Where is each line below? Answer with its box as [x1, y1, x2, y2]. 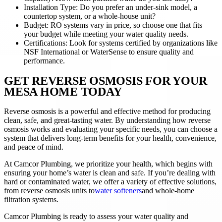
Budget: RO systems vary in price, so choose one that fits [24, 20, 202, 29]
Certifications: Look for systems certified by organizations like [24, 38, 218, 47]
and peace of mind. [4, 142, 63, 151]
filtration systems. [4, 195, 58, 204]
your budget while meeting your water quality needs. [24, 29, 188, 38]
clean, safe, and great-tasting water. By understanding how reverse [4, 115, 211, 124]
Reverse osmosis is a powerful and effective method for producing [4, 107, 211, 115]
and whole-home [142, 186, 194, 195]
